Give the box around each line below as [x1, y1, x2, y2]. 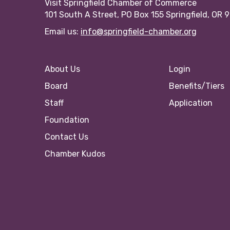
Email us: [45, 27, 81, 37]
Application [169, 98, 213, 108]
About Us [45, 64, 80, 74]
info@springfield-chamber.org [81, 27, 197, 37]
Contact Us [45, 132, 88, 142]
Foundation [45, 115, 89, 125]
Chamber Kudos [45, 149, 105, 159]
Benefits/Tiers [169, 81, 225, 91]
